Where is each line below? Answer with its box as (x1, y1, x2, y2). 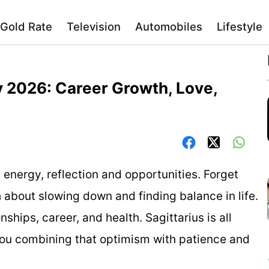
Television (67, 20, 121, 33)
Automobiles (135, 20, 202, 33)
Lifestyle (217, 20, 262, 33)
